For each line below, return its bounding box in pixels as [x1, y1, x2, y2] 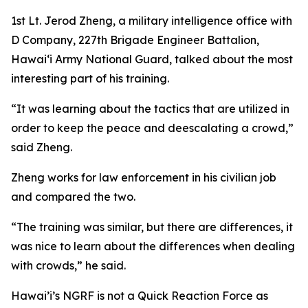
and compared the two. [11, 189, 138, 203]
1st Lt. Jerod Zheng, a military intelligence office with [11, 13, 292, 27]
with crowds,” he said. [11, 258, 126, 272]
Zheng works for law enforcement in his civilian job [11, 170, 276, 184]
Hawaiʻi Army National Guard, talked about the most [11, 52, 293, 66]
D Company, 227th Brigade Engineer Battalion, [11, 32, 259, 47]
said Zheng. [11, 140, 72, 154]
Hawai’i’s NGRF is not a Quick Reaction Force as [11, 288, 268, 302]
